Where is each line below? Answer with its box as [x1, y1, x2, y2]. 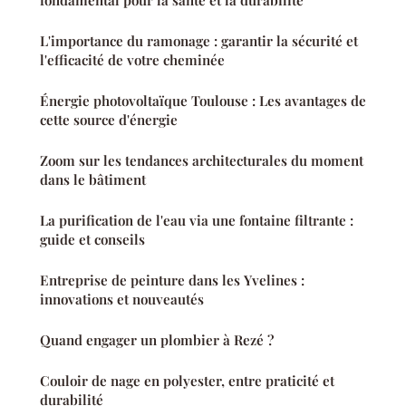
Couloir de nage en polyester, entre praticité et [40, 372, 334, 391]
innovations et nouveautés [40, 290, 204, 309]
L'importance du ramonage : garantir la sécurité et [40, 32, 358, 51]
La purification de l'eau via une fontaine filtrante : [40, 211, 353, 230]
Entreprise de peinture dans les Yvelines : [40, 271, 304, 290]
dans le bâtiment [40, 170, 146, 189]
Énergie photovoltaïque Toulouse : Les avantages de [40, 92, 366, 111]
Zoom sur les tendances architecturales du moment [40, 151, 363, 170]
